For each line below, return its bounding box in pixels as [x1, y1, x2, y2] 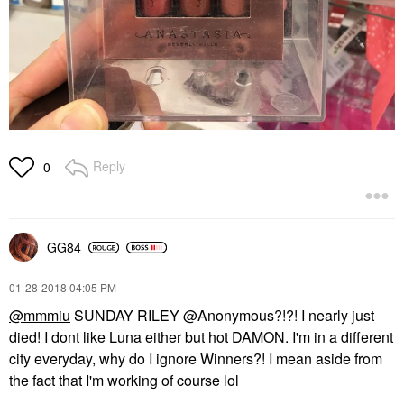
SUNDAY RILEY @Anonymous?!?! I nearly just [70, 305, 374, 326]
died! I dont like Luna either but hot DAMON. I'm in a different [9, 326, 393, 348]
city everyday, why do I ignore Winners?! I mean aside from [9, 348, 382, 370]
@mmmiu [9, 305, 70, 326]
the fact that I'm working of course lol [9, 370, 239, 391]
